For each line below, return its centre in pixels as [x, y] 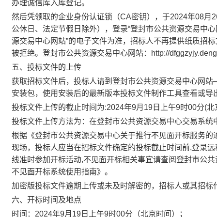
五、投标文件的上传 [46, 67]
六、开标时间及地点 [46, 200]
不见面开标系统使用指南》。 [62, 172]
